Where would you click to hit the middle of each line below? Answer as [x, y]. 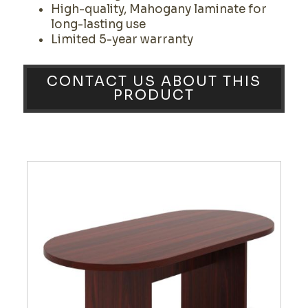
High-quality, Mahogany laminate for [158, 9]
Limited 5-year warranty [122, 40]
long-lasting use [98, 24]
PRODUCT [154, 95]
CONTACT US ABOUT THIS [154, 81]
